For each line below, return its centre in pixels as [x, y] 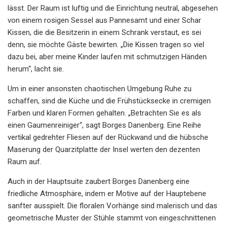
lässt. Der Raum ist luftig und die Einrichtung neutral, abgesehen [113, 8]
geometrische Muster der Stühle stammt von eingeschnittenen [112, 218]
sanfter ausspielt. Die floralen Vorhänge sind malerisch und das [112, 205]
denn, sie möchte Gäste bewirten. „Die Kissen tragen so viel [106, 44]
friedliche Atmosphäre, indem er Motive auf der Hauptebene [107, 193]
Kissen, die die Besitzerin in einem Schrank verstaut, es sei [104, 32]
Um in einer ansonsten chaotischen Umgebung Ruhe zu [100, 88]
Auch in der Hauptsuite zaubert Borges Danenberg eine [99, 181]
